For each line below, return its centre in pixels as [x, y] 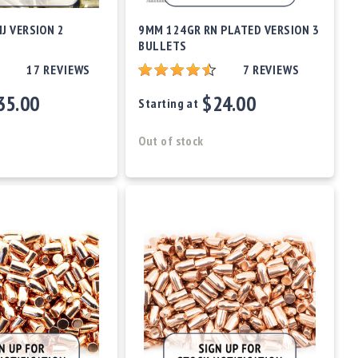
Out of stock [171, 141]
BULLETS [163, 46]
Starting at [169, 103]
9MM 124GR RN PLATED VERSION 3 [229, 30]
